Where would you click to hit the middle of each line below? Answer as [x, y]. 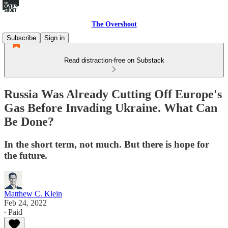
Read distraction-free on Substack [114, 60]
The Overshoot [114, 24]
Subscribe [21, 38]
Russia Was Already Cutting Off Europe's [113, 94]
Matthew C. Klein [33, 193]
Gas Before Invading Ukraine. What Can [111, 108]
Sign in [54, 38]
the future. [26, 155]
